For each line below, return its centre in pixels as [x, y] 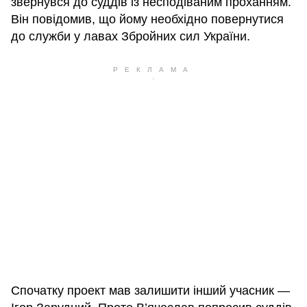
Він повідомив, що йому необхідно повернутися [147, 20]
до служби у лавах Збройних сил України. [131, 37]
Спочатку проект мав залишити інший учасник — [150, 291]
